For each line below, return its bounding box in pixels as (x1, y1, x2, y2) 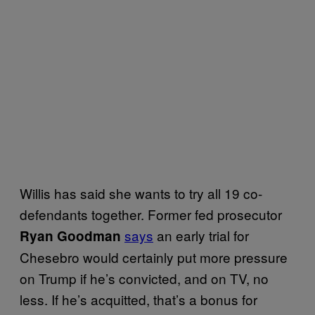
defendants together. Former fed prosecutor (20, 204, 282, 224)
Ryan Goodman (20, 226, 121, 245)
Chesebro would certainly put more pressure (20, 247, 288, 266)
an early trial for (153, 225, 249, 245)
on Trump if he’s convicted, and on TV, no (20, 268, 269, 288)
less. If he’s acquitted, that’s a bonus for (20, 289, 257, 309)
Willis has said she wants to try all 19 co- (20, 183, 262, 202)
